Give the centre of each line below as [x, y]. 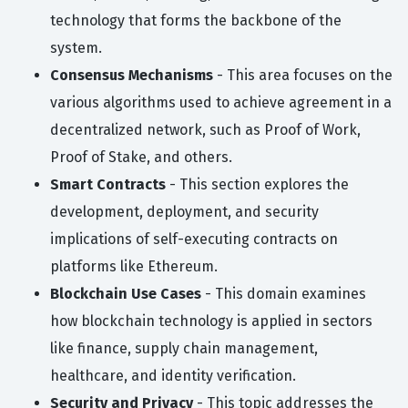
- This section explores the [257, 185]
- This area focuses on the [303, 76]
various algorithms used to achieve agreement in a [221, 103]
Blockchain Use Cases [126, 294]
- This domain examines [284, 294]
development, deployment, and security [184, 212]
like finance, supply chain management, [184, 349]
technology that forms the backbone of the [196, 21]
